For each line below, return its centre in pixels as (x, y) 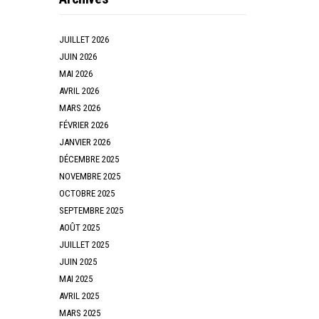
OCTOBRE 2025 (87, 193)
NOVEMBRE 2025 (90, 176)
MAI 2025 (76, 278)
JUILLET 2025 (84, 244)
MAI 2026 (76, 73)
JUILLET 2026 (84, 39)
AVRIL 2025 (79, 296)
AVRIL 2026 (79, 90)
